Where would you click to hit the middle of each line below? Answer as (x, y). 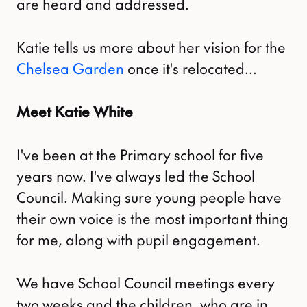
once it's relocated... (191, 69)
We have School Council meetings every (146, 283)
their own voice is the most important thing (152, 219)
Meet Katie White (75, 112)
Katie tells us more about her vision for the (151, 47)
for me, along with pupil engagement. (138, 240)
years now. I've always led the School (136, 176)
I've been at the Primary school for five (140, 155)
